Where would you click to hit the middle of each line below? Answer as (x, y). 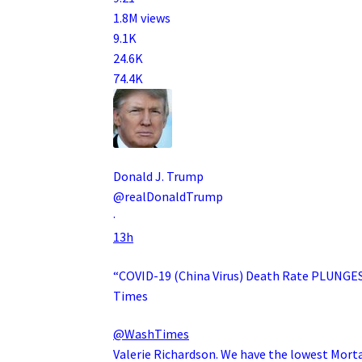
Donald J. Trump (159, 177)
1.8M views (142, 18)
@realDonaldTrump (168, 197)
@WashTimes (152, 334)
